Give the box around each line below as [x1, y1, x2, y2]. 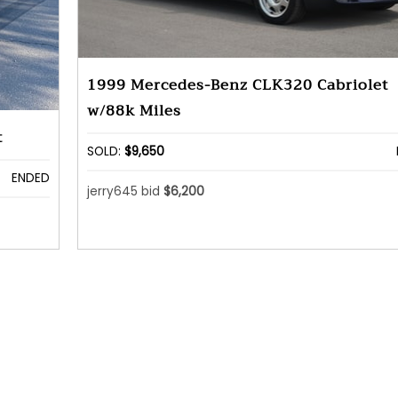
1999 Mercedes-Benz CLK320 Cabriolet [86, 71, 388, 98]
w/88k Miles [86, 97, 181, 123]
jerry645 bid [86, 183, 163, 201]
